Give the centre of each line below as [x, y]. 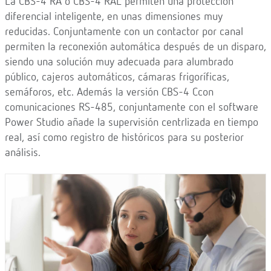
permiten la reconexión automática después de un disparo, [135, 47]
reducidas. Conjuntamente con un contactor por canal [124, 32]
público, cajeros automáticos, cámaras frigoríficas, [117, 78]
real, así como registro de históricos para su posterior [124, 138]
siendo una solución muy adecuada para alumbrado [119, 63]
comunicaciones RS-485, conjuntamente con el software [132, 108]
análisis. [23, 153]
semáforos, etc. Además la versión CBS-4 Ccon [109, 93]
